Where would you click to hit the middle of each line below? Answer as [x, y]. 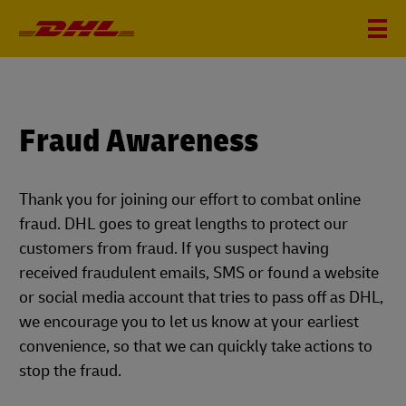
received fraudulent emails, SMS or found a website [199, 273]
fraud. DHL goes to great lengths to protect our [184, 224]
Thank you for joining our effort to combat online [190, 200]
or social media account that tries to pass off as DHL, [201, 298]
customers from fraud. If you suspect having [174, 249]
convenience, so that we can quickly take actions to [196, 347]
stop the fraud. [70, 371]
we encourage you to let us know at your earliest [189, 322]
